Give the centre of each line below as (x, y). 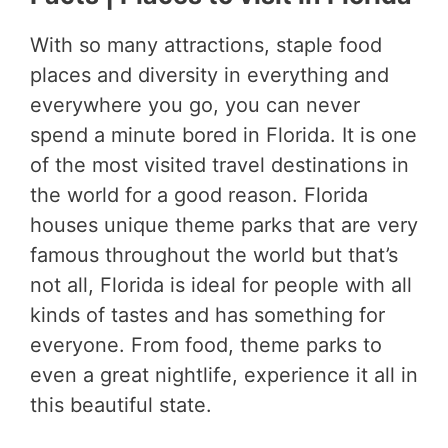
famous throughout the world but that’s (214, 255)
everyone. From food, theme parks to (206, 345)
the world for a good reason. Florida (199, 195)
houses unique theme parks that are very (224, 225)
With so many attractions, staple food (206, 45)
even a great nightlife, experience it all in (224, 375)
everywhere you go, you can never (195, 105)
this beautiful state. (121, 405)
